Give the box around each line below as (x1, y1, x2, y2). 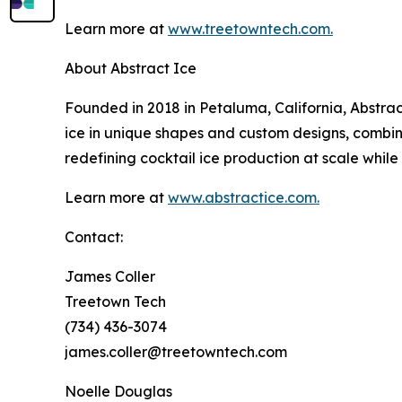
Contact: (65, 227, 123, 246)
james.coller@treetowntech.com (65, 342, 287, 361)
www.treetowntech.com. (168, 19, 333, 38)
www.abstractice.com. (168, 188, 319, 206)
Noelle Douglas (65, 381, 172, 400)
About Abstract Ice (65, 58, 197, 77)
